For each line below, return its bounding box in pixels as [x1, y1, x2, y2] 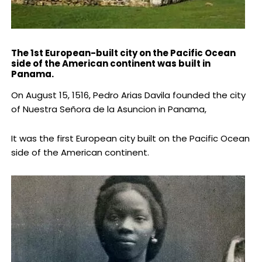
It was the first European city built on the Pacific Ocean [11, 132, 250, 145]
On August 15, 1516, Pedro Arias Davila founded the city [11, 89, 246, 102]
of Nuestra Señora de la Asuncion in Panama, [11, 103, 206, 116]
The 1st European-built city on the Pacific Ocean [11, 47, 236, 60]
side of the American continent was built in [11, 57, 211, 70]
